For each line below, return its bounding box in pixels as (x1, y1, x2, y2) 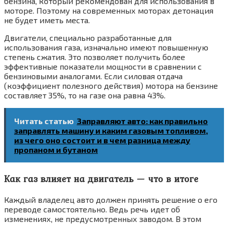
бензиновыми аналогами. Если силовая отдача (4, 71, 183, 81)
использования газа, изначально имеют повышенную (4, 42, 208, 52)
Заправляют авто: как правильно (77, 116, 208, 126)
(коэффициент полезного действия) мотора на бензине (4, 81, 218, 90)
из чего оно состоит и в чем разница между (14, 135, 190, 145)
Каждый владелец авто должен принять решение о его (4, 195, 217, 205)
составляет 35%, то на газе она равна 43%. (4, 90, 165, 100)
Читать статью (14, 116, 74, 126)
